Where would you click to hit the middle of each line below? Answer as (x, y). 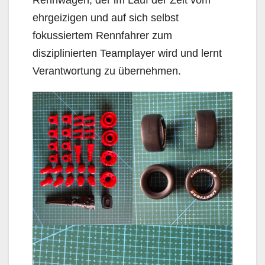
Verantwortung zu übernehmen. (107, 71)
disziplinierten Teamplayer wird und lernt (127, 53)
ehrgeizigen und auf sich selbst (106, 17)
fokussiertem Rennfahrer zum (102, 35)
